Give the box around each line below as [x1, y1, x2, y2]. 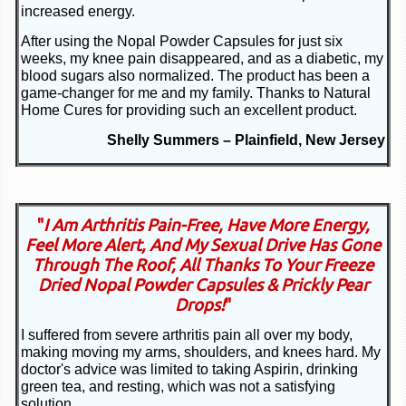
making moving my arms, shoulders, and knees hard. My [21, 344, 381, 361]
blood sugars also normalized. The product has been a [21, 68, 370, 84]
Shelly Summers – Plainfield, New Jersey [107, 132, 385, 149]
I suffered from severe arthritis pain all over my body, [21, 327, 353, 343]
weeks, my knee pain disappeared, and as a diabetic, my [21, 51, 383, 67]
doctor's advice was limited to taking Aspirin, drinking [21, 362, 358, 378]
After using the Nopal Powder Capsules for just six [21, 34, 343, 50]
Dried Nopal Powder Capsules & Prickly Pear [37, 275, 369, 295]
